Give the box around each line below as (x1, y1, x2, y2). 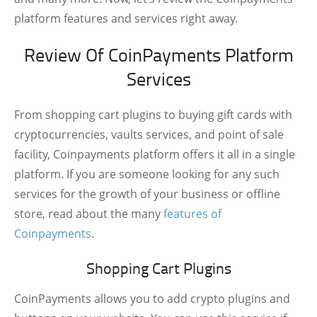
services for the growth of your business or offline (14, 186, 280, 202)
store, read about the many (14, 206, 163, 221)
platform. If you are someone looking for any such (14, 166, 279, 182)
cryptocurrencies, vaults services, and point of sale (14, 127, 284, 142)
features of (163, 206, 221, 221)
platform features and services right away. (14, 11, 238, 26)
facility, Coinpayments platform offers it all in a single (14, 146, 295, 162)
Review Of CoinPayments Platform (23, 42, 294, 67)
